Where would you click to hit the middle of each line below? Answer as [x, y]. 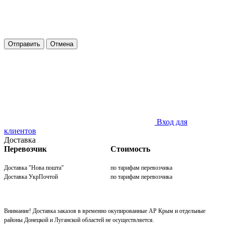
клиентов [20, 131]
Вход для [172, 122]
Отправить [24, 44]
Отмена [62, 44]
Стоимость [130, 149]
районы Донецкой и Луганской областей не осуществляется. [79, 220]
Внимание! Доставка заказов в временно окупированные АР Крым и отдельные [105, 211]
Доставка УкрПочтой [31, 177]
